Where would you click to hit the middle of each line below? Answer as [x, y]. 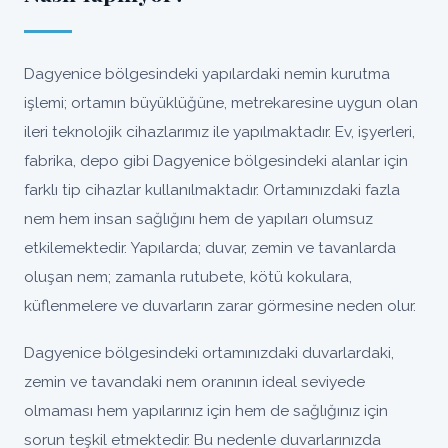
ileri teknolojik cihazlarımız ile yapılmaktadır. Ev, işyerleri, [219, 131]
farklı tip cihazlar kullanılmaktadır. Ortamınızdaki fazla [212, 189]
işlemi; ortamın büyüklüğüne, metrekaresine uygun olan [221, 102]
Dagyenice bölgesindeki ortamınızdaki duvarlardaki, [209, 352]
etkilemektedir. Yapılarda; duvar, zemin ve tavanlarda [210, 247]
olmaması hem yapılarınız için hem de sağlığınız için [206, 410]
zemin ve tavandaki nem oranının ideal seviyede [194, 381]
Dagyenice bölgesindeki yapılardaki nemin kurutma [207, 73]
